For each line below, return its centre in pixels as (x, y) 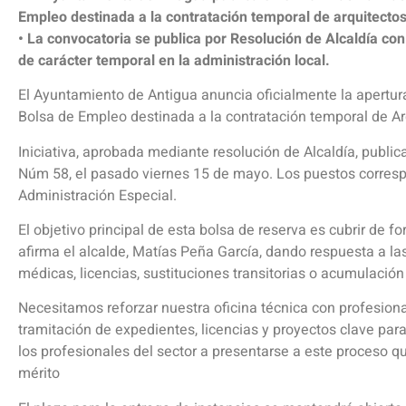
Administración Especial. (97, 195)
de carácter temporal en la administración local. (174, 60)
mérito (39, 374)
